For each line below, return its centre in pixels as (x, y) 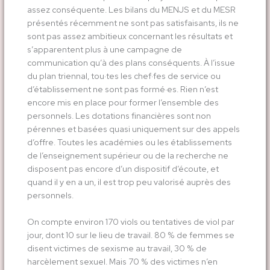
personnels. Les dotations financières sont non (119, 115)
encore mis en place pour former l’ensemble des (123, 102)
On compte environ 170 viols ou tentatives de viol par (130, 221)
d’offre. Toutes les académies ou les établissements (129, 142)
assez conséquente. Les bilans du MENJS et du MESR (131, 9)
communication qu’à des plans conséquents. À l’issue (131, 62)
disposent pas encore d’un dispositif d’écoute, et (123, 168)
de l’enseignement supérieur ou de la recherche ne (127, 155)
